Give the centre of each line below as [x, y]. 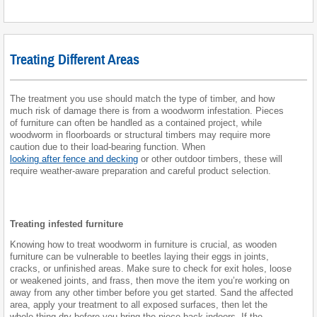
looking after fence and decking [74, 158]
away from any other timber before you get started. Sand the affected [151, 292]
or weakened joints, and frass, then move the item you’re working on [150, 280]
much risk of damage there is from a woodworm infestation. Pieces [147, 110]
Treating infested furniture [67, 224]
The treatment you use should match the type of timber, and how [142, 98]
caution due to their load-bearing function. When [108, 146]
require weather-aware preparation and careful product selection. [140, 171]
